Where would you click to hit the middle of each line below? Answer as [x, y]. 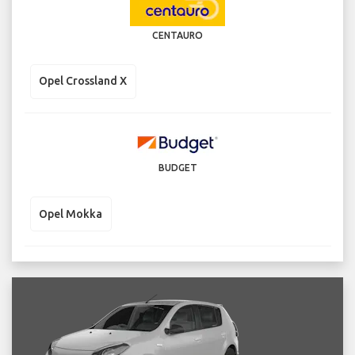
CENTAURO [177, 35]
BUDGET [177, 168]
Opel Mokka [71, 214]
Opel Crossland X [83, 81]
